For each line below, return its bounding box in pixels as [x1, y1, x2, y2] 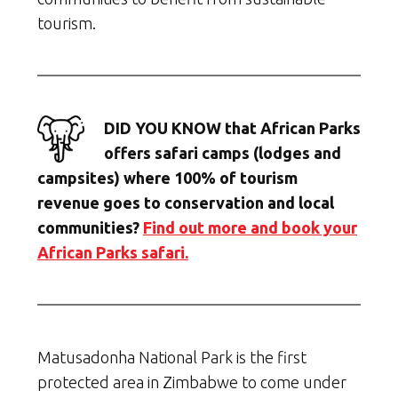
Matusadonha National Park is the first [37, 347, 306, 366]
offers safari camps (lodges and [104, 143, 341, 162]
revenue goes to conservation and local [37, 193, 334, 211]
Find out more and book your [143, 218, 357, 236]
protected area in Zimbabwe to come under [37, 372, 346, 391]
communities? [37, 218, 143, 236]
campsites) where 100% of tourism [37, 168, 298, 187]
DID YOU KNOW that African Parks [104, 118, 361, 137]
